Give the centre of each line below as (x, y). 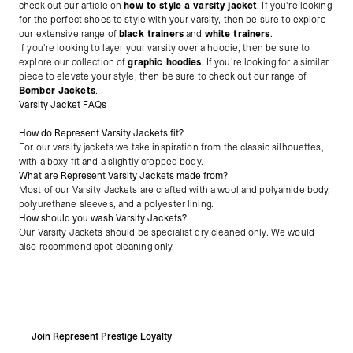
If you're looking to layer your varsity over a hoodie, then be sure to (165, 48)
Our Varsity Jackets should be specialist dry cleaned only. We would (167, 232)
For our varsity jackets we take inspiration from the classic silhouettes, (171, 147)
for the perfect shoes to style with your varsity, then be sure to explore (173, 20)
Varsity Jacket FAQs (63, 105)
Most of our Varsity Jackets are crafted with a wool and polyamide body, (175, 190)
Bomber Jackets (57, 91)
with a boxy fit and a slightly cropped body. (111, 162)
